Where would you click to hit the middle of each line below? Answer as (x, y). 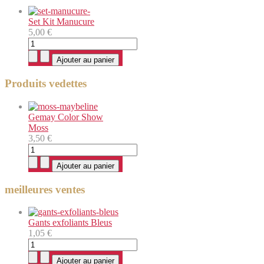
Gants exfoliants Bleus (70, 223)
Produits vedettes (46, 84)
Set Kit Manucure (61, 22)
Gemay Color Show (66, 117)
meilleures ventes (45, 189)
